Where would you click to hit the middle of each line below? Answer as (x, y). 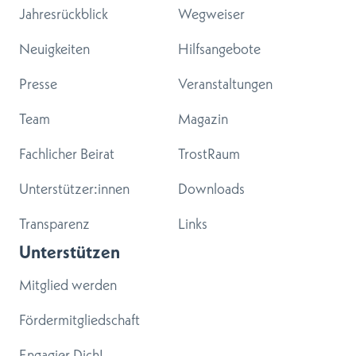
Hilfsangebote (219, 48)
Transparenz (54, 223)
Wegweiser (211, 14)
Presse (38, 83)
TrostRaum (209, 153)
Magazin (203, 118)
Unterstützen (70, 251)
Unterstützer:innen (74, 188)
